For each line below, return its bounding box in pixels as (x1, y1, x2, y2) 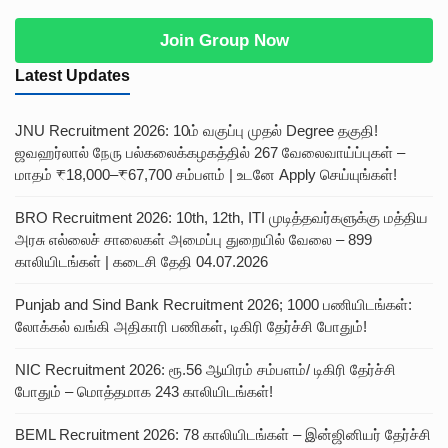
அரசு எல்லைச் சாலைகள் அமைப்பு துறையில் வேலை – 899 (15, 230, 372, 248)
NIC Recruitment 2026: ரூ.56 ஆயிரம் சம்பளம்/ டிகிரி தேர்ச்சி (15, 360, 396, 378)
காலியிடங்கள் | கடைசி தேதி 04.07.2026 (15, 252, 268, 270)
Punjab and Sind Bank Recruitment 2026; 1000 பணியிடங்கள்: (15, 295, 412, 313)
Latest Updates (15, 66, 130, 84)
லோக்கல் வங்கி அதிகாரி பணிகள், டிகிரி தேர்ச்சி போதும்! (15, 317, 367, 335)
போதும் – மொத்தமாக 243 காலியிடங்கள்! (15, 382, 273, 400)
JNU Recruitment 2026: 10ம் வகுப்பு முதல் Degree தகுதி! (15, 121, 378, 139)
